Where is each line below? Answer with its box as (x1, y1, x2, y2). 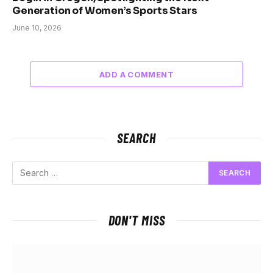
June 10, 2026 (12, 23, 62, 32)
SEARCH (117, 129, 156, 146)
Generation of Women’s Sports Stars (12, 4, 197, 17)
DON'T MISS (108, 211, 165, 228)
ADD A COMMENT (99, 69, 174, 79)
